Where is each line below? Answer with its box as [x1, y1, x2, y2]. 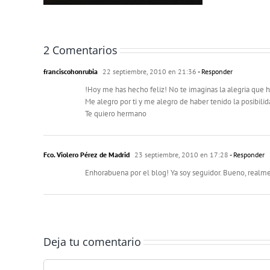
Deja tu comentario [43, 234, 141, 249]
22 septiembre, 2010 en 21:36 [101, 66, 196, 76]
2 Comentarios [43, 42, 118, 57]
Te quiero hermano [85, 108, 146, 119]
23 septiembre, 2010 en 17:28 [133, 149, 228, 159]
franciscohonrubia [43, 66, 98, 76]
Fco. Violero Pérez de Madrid [43, 149, 130, 159]
